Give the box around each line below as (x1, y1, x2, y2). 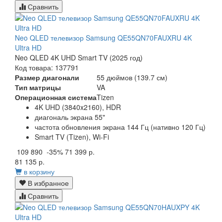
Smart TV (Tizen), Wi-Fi (35, 132, 109, 142)
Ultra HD (15, 43, 42, 53)
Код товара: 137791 (15, 62, 79, 73)
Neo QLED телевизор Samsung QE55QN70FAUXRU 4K (15, 33, 192, 43)
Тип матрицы (15, 82, 61, 93)
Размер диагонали (15, 72, 79, 83)
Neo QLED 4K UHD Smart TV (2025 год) (15, 53, 143, 63)
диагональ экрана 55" (35, 112, 105, 122)
